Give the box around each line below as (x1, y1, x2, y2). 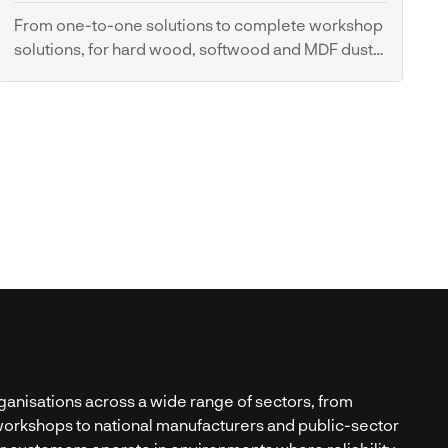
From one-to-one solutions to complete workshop (14, 15, 384, 34)
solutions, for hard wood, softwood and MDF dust (14, 39, 374, 58)
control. (14, 63, 72, 82)
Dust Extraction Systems (14, 77, 171, 94)
